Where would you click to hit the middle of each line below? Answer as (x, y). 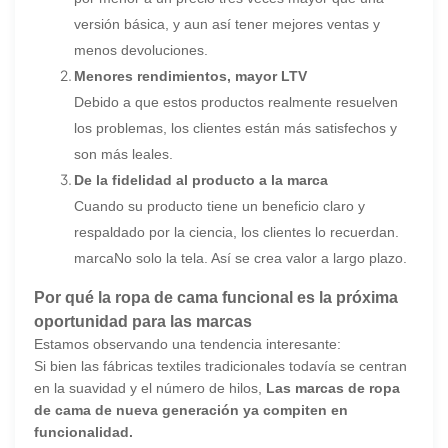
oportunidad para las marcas (143, 320)
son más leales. (124, 153)
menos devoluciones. (141, 49)
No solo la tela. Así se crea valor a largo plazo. (261, 257)
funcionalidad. (84, 431)
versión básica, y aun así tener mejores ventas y (227, 23)
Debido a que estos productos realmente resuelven (236, 101)
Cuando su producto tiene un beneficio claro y (220, 205)
